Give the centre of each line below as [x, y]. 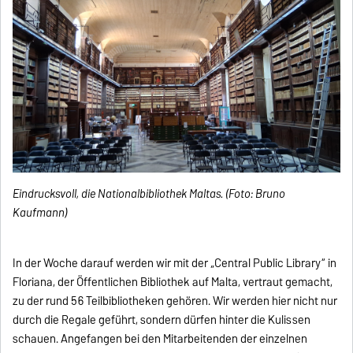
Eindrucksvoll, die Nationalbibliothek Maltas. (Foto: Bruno [149, 193]
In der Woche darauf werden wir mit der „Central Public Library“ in [175, 263]
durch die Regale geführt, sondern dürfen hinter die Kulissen [162, 320]
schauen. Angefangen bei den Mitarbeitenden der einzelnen [160, 338]
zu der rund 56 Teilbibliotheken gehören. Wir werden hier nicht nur [175, 301]
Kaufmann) [41, 212]
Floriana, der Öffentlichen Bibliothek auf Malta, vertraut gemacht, [173, 282]
